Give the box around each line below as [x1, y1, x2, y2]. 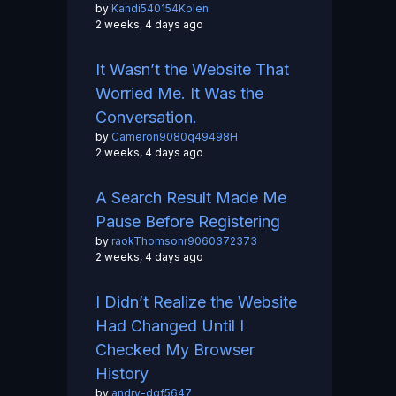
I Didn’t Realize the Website [95, 293, 297, 312]
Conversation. [95, 108, 197, 127]
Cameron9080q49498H [111, 130, 238, 144]
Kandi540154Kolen [111, 2, 209, 16]
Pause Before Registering [95, 212, 280, 232]
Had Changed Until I [95, 316, 244, 336]
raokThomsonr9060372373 [111, 234, 257, 248]
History [95, 364, 148, 384]
